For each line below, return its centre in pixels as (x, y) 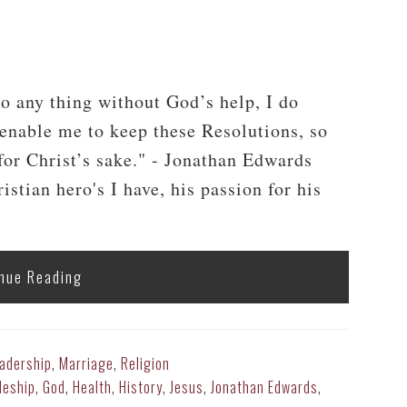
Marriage (86, 363)
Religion (145, 363)
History (141, 387)
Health (92, 387)
